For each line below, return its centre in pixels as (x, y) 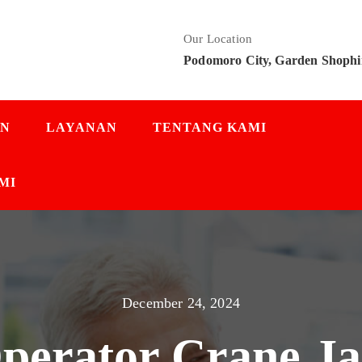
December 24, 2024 (181, 303)
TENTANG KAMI (210, 127)
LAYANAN (82, 127)
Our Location (218, 39)
